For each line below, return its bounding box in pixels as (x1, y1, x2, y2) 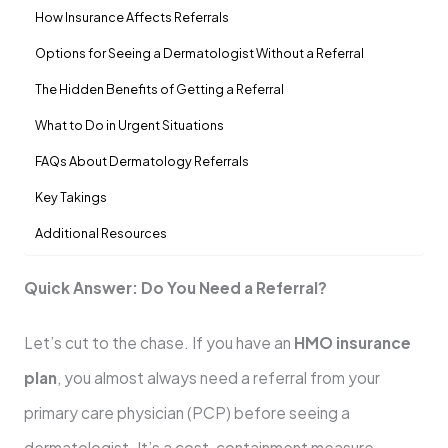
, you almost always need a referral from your (56, 368, 380, 388)
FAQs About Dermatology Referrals (34, 152, 249, 169)
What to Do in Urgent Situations (34, 116, 224, 133)
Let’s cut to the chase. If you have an (23, 333, 294, 353)
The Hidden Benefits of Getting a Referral (34, 80, 284, 97)
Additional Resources (34, 224, 167, 241)
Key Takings (34, 188, 107, 205)
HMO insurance (293, 333, 411, 353)
